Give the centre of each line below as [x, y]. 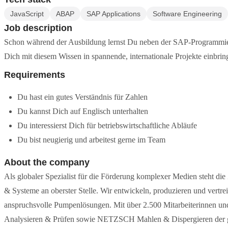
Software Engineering [187, 14]
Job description [38, 28]
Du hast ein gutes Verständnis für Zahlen [82, 97]
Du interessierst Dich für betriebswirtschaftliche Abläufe [107, 125]
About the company [47, 162]
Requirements [35, 75]
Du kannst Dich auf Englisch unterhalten [83, 111]
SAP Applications [113, 14]
